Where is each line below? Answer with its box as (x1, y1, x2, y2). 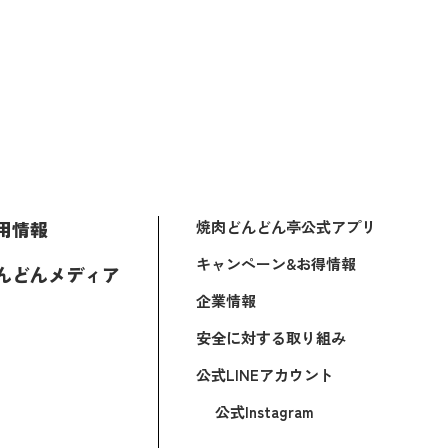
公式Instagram (214, 401, 314, 422)
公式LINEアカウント (196, 364, 334, 385)
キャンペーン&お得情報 (196, 253, 356, 274)
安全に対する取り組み (196, 327, 346, 348)
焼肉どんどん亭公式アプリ (196, 216, 376, 237)
